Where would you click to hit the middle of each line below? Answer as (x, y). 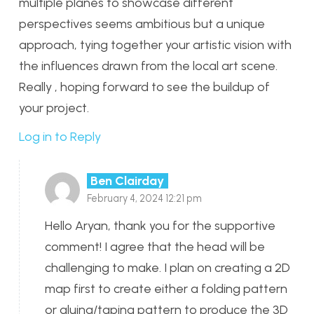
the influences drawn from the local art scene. (148, 66)
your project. (54, 108)
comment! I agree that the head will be (155, 246)
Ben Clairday (128, 180)
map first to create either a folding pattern (166, 288)
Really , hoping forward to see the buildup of (144, 87)
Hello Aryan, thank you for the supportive (160, 225)
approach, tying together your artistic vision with (155, 45)
